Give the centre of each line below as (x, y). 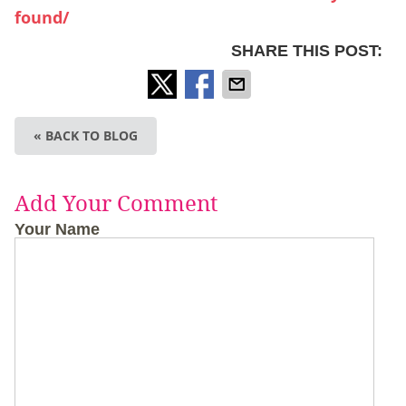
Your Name (57, 230)
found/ (41, 18)
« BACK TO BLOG (85, 136)
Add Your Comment (116, 204)
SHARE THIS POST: (307, 51)
